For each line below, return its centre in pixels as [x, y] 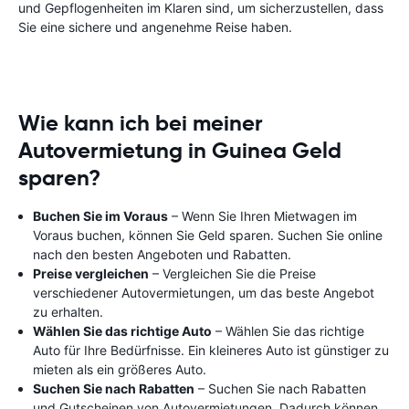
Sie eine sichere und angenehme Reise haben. [155, 27]
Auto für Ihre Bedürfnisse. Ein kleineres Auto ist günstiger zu [211, 350]
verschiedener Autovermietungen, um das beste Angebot [204, 293]
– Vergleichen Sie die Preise [232, 273]
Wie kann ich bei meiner [141, 123]
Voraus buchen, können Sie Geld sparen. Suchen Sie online [208, 235]
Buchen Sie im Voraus [100, 216]
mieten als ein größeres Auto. [120, 369]
